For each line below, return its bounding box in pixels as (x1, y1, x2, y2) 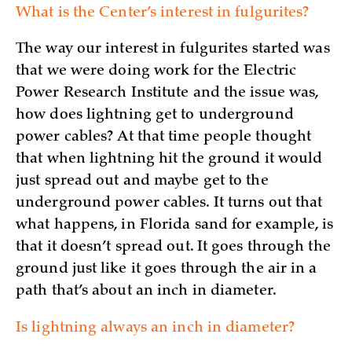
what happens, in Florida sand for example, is (16, 218, 334, 233)
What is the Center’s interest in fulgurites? (16, 5, 310, 20)
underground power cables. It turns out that (16, 196, 323, 211)
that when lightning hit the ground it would (16, 152, 323, 167)
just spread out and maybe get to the (16, 174, 269, 189)
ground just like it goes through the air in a (16, 262, 317, 277)
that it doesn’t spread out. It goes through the (16, 240, 331, 255)
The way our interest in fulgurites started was (16, 42, 330, 57)
